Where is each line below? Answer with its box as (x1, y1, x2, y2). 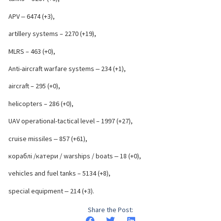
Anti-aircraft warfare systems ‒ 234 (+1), (8, 64, 126, 73)
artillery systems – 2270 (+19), (8, 29, 96, 38)
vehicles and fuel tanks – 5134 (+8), (8, 169, 110, 178)
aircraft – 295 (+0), (8, 81, 60, 91)
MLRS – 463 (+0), (8, 46, 55, 56)
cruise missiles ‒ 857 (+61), (8, 134, 87, 143)
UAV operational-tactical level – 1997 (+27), (8, 116, 133, 126)
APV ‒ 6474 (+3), (8, 11, 55, 21)
